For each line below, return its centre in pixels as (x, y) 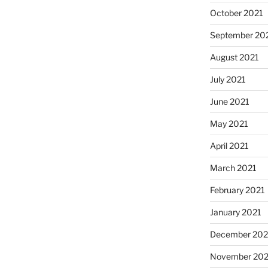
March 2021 (233, 168)
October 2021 (236, 13)
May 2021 (229, 124)
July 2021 (228, 80)
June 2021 (229, 102)
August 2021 (234, 57)
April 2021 (229, 146)
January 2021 (235, 212)
